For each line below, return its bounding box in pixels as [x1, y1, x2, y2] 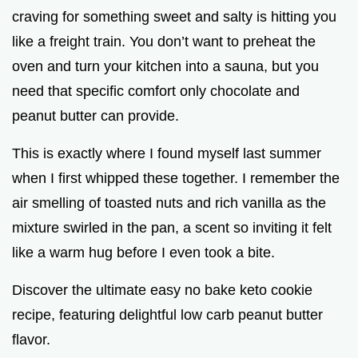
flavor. [12, 331, 50, 348]
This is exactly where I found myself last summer [12, 145, 321, 161]
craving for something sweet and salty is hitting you [12, 8, 336, 25]
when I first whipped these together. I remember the [12, 169, 340, 186]
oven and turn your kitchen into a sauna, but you [12, 58, 319, 74]
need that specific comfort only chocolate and [12, 82, 300, 99]
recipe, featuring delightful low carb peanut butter [12, 306, 323, 323]
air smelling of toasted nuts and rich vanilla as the [12, 194, 326, 211]
